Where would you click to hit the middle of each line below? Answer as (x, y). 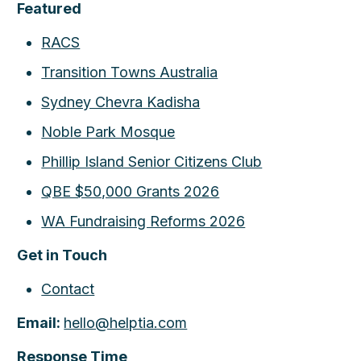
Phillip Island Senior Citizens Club (152, 162)
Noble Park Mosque (108, 132)
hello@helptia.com (126, 323)
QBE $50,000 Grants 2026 (131, 191)
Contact (68, 289)
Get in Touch (62, 255)
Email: (41, 323)
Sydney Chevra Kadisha (121, 102)
